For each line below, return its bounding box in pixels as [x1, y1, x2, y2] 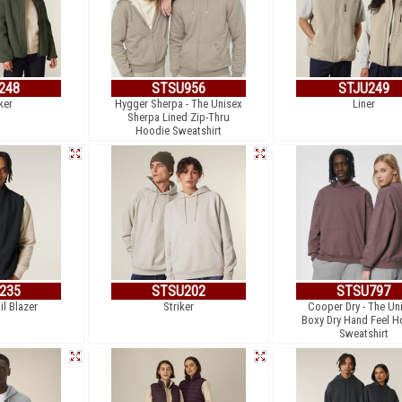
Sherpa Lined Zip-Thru [127, 110, 230, 124]
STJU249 [337, 80, 389, 97]
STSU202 [152, 283, 205, 300]
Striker [163, 300, 194, 313]
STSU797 [336, 283, 390, 300]
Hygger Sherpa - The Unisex [115, 97, 242, 110]
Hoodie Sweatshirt [135, 124, 222, 137]
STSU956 [152, 80, 205, 97]
